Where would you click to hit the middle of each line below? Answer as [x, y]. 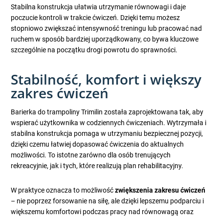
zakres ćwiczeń [60, 93]
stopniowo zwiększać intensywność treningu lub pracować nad [107, 29]
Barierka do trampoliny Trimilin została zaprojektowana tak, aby [107, 112]
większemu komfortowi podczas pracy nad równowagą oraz [102, 212]
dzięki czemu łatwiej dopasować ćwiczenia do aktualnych [98, 144]
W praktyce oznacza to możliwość [63, 190]
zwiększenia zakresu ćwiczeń [160, 190]
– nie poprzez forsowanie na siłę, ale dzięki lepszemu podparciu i [108, 201]
